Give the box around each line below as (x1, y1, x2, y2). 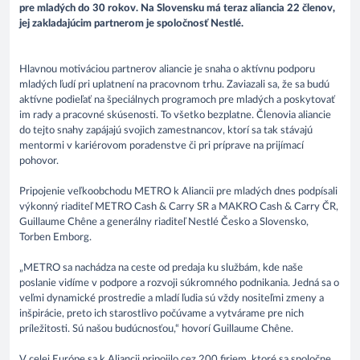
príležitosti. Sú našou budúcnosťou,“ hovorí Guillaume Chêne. (19, 324, 293, 335)
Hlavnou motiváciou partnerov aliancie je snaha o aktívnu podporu (19, 64, 315, 76)
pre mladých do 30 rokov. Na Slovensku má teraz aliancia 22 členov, (19, 3, 335, 14)
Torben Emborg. (19, 232, 92, 243)
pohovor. (19, 156, 59, 167)
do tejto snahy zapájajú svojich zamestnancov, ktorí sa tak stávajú (19, 125, 313, 137)
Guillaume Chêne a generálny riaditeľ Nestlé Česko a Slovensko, (19, 217, 309, 228)
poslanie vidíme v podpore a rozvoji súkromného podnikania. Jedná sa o (19, 278, 339, 289)
